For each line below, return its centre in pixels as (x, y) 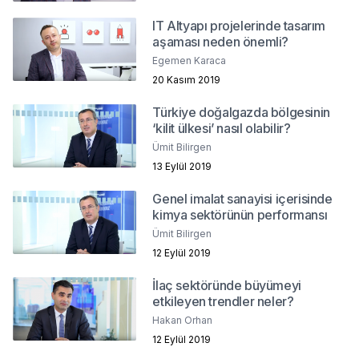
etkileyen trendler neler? (223, 301)
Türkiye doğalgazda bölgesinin (241, 112)
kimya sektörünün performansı (240, 214)
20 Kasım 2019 (187, 79)
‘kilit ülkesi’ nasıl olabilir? (222, 128)
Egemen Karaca (190, 60)
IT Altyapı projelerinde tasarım (239, 25)
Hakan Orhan (183, 320)
